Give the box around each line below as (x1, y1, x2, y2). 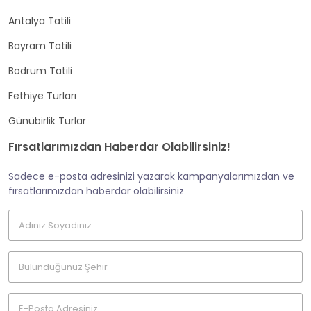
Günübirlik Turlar (8, 114, 86, 128)
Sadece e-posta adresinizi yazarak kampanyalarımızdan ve (8, 169, 294, 183)
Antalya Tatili (8, 14, 71, 28)
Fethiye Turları (8, 89, 76, 103)
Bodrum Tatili (8, 64, 72, 78)
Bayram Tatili (8, 39, 72, 53)
